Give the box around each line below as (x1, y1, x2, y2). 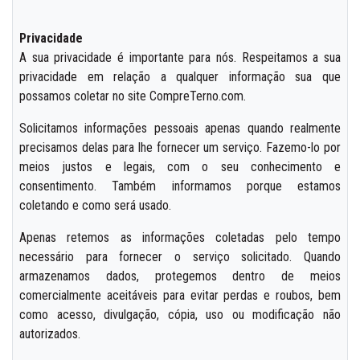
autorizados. (19, 325, 80, 342)
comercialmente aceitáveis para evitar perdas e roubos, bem (19, 287, 341, 303)
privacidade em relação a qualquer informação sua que (19, 68, 341, 84)
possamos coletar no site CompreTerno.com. (19, 88, 246, 104)
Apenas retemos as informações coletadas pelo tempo (19, 229, 341, 245)
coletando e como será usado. (19, 197, 171, 213)
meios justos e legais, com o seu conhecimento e (19, 158, 341, 174)
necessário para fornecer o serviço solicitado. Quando (19, 248, 341, 264)
